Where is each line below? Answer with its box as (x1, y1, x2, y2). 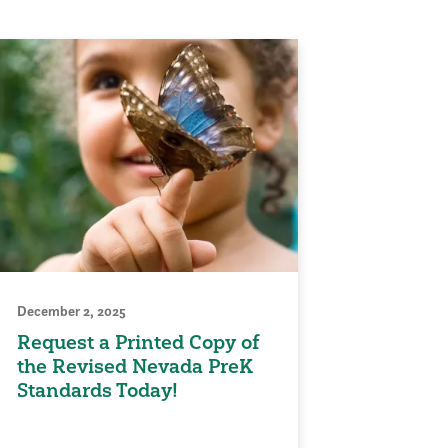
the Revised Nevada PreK (17, 354, 253, 379)
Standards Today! (17, 378, 178, 403)
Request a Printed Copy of (17, 330, 260, 355)
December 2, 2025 (17, 302, 126, 321)
